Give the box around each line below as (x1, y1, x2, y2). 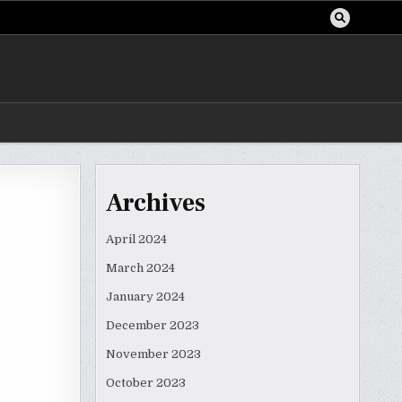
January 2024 (106, 289, 185, 303)
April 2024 (106, 232, 167, 246)
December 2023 (106, 318, 199, 332)
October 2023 (106, 375, 186, 389)
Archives (106, 186, 205, 219)
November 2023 (106, 346, 201, 361)
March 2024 (106, 260, 175, 275)
